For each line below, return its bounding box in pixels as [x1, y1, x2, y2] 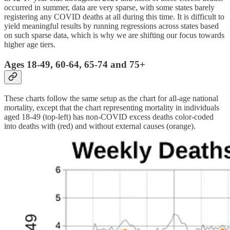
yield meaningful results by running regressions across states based [4, 22, 219, 31]
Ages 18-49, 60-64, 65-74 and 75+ [4, 59, 145, 70]
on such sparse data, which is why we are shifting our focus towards [4, 31, 224, 40]
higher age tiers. [4, 40, 55, 49]
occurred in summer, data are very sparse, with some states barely [4, 3, 215, 12]
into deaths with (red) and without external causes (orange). [4, 121, 196, 130]
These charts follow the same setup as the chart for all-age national [4, 93, 218, 103]
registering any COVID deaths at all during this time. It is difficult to [4, 12, 224, 22]
